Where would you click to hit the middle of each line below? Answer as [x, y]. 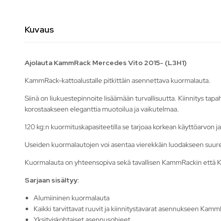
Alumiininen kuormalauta [72, 198]
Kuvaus [39, 29]
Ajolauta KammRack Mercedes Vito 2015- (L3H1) [106, 62]
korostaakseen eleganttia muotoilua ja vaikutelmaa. [102, 109]
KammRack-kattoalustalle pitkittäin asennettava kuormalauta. [118, 80]
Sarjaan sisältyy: [52, 180]
